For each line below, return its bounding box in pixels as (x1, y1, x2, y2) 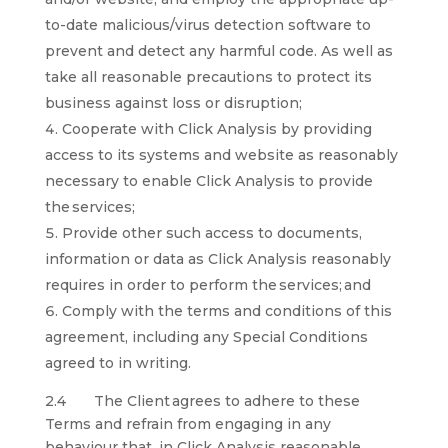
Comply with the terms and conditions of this (61, 302, 392, 320)
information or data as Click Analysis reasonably (44, 250, 391, 268)
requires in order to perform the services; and (44, 276, 371, 294)
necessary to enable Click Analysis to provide (44, 172, 373, 190)
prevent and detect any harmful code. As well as (44, 42, 393, 60)
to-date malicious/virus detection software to (44, 16, 371, 34)
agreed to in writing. (44, 354, 191, 372)
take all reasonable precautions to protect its (44, 68, 372, 86)
